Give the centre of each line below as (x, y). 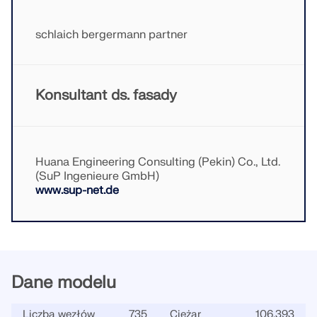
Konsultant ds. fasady (106, 95)
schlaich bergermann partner (111, 35)
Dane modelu (64, 283)
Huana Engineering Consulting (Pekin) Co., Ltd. (158, 162)
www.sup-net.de (77, 190)
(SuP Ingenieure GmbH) (97, 176)
